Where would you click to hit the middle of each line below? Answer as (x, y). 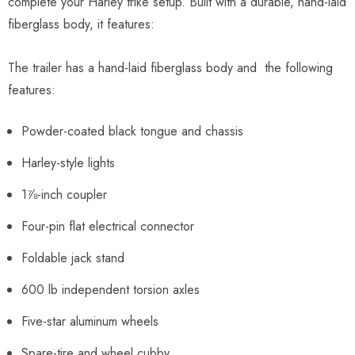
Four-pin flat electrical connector (108, 226)
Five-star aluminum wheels (90, 321)
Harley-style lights (68, 162)
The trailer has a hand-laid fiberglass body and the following (170, 67)
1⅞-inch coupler (64, 194)
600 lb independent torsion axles (111, 289)
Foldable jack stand (73, 258)
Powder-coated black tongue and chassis (132, 131)
